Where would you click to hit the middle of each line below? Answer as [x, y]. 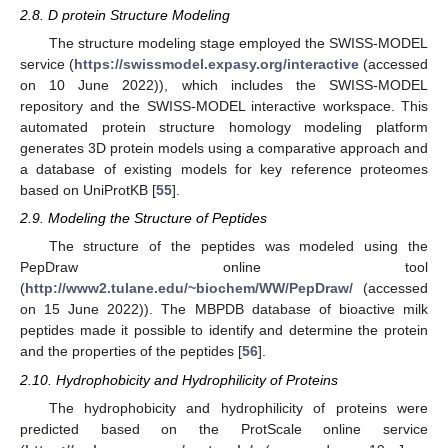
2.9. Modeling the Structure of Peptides [143, 218]
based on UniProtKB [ [88, 190]
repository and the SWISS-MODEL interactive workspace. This [224, 106]
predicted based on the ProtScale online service [224, 428]
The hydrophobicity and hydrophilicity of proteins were [238, 407]
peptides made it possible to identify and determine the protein [224, 330]
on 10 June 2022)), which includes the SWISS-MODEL [224, 85]
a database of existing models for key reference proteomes [224, 169]
